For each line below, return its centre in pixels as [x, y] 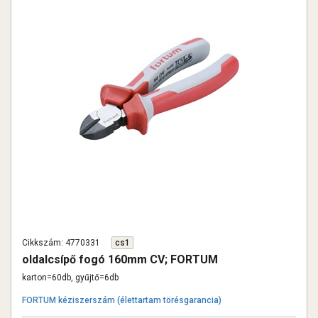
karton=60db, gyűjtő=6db [70, 278]
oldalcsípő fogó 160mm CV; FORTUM [120, 259]
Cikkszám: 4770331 [61, 243]
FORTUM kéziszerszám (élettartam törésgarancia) [122, 300]
